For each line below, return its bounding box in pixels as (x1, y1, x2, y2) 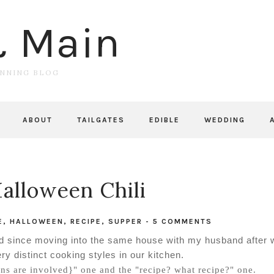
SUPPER (108, 217, 143, 226)
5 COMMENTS (153, 217, 212, 226)
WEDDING (204, 116, 245, 124)
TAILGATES (77, 116, 125, 124)
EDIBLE (149, 116, 180, 124)
